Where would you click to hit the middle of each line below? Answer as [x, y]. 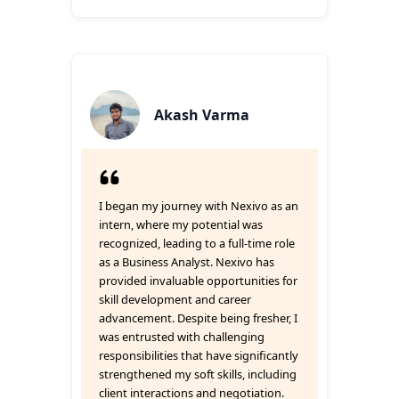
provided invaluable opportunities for [198, 281]
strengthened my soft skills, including [198, 374]
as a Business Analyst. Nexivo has [187, 262]
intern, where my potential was [181, 224]
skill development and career [175, 299]
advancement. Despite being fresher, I [198, 318]
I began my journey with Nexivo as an [199, 206]
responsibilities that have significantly [199, 355]
